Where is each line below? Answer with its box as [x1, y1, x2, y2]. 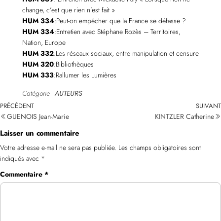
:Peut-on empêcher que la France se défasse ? [54, 16, 186, 26]
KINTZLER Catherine [155, 111, 214, 121]
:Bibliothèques [53, 59, 94, 69]
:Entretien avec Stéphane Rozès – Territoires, [54, 27, 181, 37]
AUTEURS [54, 88, 82, 98]
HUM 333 [22, 70, 54, 80]
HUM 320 [22, 59, 54, 69]
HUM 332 [22, 48, 54, 58]
